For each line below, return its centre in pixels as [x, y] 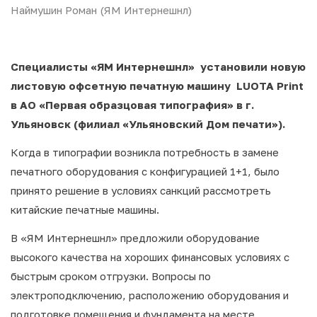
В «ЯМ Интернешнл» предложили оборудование [135, 238]
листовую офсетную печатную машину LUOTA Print [158, 86]
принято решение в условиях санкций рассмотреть [141, 190]
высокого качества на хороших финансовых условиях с [150, 257]
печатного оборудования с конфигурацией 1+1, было [145, 171]
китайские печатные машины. [85, 209]
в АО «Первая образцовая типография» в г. [132, 105]
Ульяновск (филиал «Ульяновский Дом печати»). [148, 124]
